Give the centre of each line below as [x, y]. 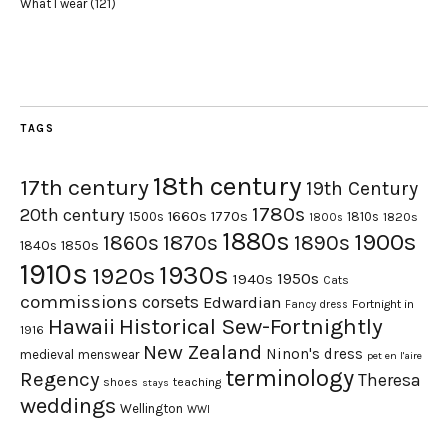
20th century [72, 215]
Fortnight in [383, 304]
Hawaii [81, 327]
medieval [47, 355]
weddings [68, 406]
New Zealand [202, 352]
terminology [289, 378]
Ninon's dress [314, 354]
